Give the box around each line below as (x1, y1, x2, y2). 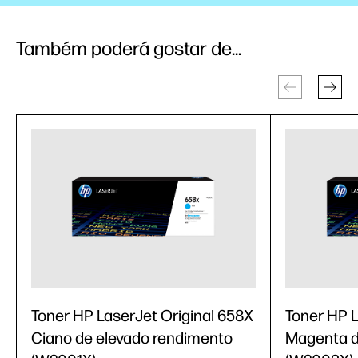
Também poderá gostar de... (16, 37, 241, 61)
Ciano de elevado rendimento (31, 328, 233, 348)
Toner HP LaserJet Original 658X (31, 306, 253, 326)
